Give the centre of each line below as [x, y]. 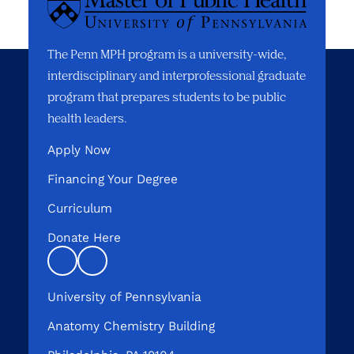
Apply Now [79, 149]
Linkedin [87, 267]
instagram [120, 267]
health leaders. [87, 117]
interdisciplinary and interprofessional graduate [177, 75]
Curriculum [80, 208]
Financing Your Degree [113, 179]
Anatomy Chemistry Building [131, 326]
